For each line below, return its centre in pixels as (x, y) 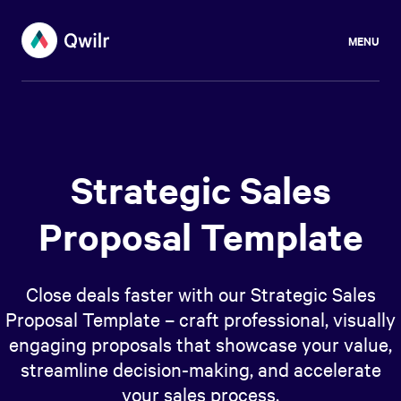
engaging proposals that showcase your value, (200, 344)
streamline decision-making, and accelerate (200, 369)
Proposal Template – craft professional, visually (200, 319)
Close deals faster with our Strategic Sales (200, 294)
